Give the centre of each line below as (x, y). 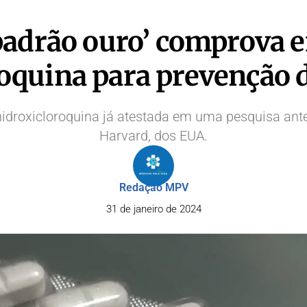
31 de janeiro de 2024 (153, 209)
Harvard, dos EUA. (153, 136)
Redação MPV (153, 187)
